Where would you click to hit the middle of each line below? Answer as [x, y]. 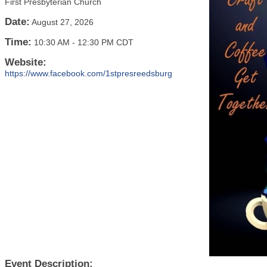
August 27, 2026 [63, 22]
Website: [26, 62]
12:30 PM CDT [105, 42]
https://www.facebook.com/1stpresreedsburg [89, 73]
